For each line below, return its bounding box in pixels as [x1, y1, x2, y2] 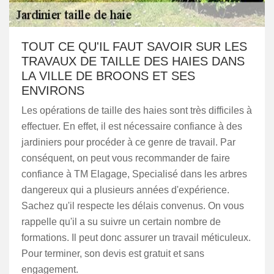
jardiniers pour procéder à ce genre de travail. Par [21, 137, 235, 147]
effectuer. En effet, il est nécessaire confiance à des [21, 121, 242, 131]
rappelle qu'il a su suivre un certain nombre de [21, 217, 221, 227]
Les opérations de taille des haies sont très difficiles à [21, 105, 252, 116]
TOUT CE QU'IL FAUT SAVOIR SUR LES [21, 40, 247, 53]
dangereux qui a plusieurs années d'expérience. [21, 185, 229, 195]
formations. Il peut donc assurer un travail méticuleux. [21, 232, 251, 243]
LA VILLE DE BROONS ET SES [21, 69, 195, 83]
